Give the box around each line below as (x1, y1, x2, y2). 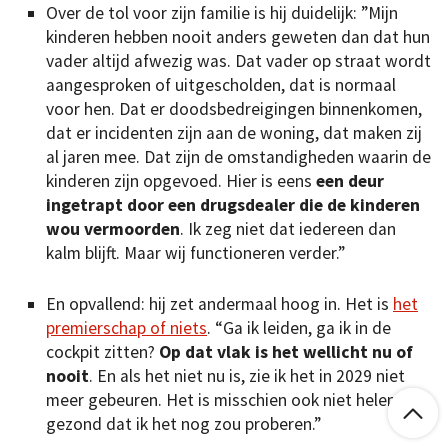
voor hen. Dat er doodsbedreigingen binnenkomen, (46, 98, 422, 121)
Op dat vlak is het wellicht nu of (159, 340, 413, 363)
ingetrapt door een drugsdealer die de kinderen (46, 194, 420, 217)
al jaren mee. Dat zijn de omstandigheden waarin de (46, 146, 431, 169)
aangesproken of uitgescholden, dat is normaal (46, 74, 396, 97)
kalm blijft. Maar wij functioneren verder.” (46, 242, 345, 265)
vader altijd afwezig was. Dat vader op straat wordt (46, 50, 431, 73)
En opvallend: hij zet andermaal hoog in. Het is (46, 292, 393, 315)
